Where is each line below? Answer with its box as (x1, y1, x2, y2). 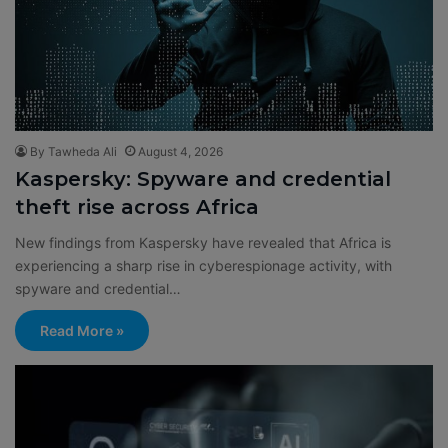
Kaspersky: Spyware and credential (15, 167, 391, 192)
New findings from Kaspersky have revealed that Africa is (15, 234, 391, 252)
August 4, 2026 (138, 144, 223, 160)
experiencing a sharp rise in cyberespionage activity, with (15, 257, 392, 275)
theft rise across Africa (15, 195, 259, 220)
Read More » (40, 322, 124, 340)
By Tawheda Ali (30, 144, 117, 160)
